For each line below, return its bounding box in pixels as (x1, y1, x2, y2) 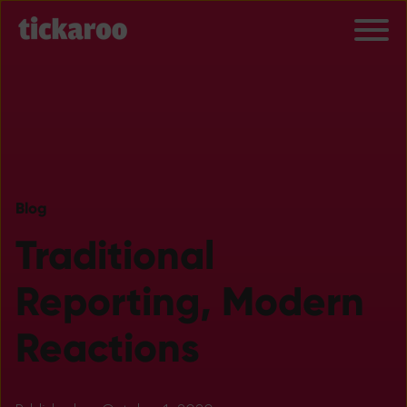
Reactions (15, 323, 200, 372)
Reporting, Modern (15, 277, 364, 326)
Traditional (15, 231, 214, 280)
